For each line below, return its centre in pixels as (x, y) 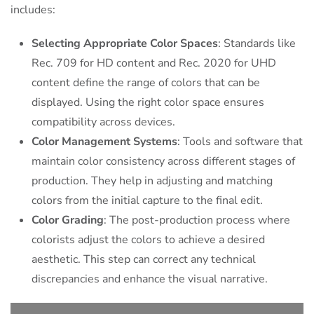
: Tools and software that (240, 142)
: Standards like (257, 44)
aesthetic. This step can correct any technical (144, 260)
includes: (33, 10)
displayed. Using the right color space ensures (148, 103)
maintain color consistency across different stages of (163, 162)
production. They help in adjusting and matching (152, 181)
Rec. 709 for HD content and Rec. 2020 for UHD (154, 63)
